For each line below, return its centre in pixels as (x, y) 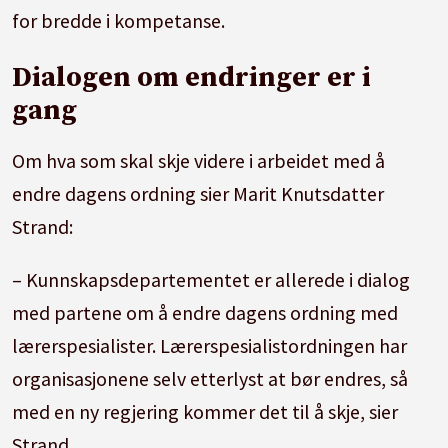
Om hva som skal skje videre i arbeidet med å (199, 160)
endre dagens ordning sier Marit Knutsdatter (198, 193)
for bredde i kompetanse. (119, 20)
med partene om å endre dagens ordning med (205, 312)
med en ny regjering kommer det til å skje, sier (205, 411)
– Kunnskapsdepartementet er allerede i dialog (211, 279)
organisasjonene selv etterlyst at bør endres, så (210, 378)
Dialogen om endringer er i (192, 77)
